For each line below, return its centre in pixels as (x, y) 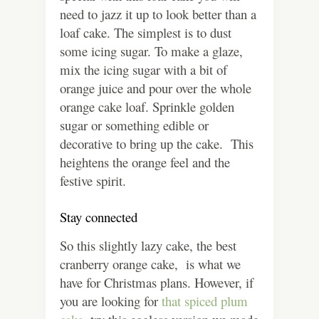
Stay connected (99, 216)
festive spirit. (93, 180)
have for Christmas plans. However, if (157, 282)
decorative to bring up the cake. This (157, 143)
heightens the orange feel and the (145, 162)
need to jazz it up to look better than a (158, 14)
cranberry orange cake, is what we (150, 263)
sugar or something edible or (134, 125)
